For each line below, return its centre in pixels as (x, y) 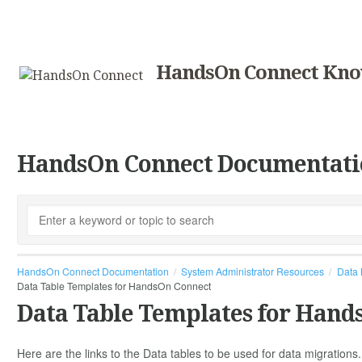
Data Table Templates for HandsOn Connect (114, 286)
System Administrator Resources (253, 271)
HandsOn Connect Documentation (93, 271)
